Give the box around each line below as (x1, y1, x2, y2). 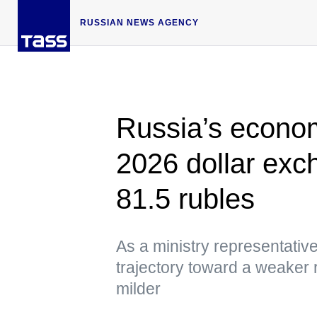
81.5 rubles (116, 183, 255, 214)
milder (116, 279, 161, 298)
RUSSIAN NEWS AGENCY (80, 17, 199, 28)
